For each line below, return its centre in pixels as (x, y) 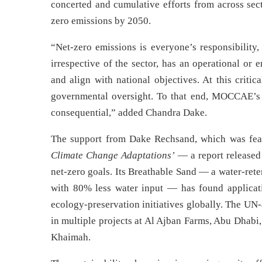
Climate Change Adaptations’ (113, 155)
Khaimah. (72, 237)
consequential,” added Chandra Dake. (130, 112)
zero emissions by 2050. (102, 20)
